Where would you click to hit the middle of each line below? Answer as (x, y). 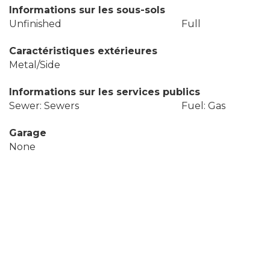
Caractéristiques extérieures (83, 51)
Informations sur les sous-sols (87, 10)
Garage (28, 133)
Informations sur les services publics (105, 92)
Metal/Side (35, 65)
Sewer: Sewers (44, 106)
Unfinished (35, 24)
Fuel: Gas (203, 106)
